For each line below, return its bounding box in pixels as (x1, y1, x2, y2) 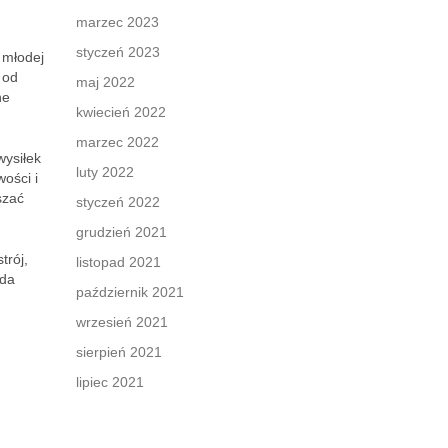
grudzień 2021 (76, 224, 167, 240)
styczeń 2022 (76, 194, 160, 210)
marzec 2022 (76, 134, 159, 150)
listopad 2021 (76, 254, 161, 270)
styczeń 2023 (76, 44, 160, 60)
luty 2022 (76, 164, 134, 180)
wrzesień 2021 (76, 314, 168, 330)
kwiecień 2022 (76, 104, 166, 120)
